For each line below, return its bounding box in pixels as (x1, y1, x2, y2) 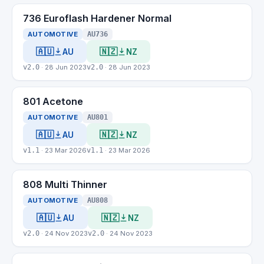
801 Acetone (23, 95, 83, 107)
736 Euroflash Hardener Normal (23, 12, 171, 24)
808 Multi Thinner (23, 179, 107, 190)
